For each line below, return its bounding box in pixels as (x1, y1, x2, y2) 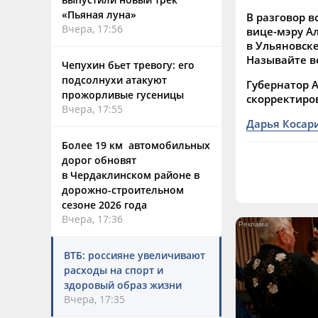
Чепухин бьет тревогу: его (62, 58, 194, 72)
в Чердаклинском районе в (62, 168, 199, 182)
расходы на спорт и (64, 263, 163, 277)
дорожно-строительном (62, 183, 184, 197)
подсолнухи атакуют (62, 73, 167, 87)
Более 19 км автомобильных (62, 138, 210, 152)
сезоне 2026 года (62, 198, 147, 212)
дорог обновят (62, 153, 136, 167)
